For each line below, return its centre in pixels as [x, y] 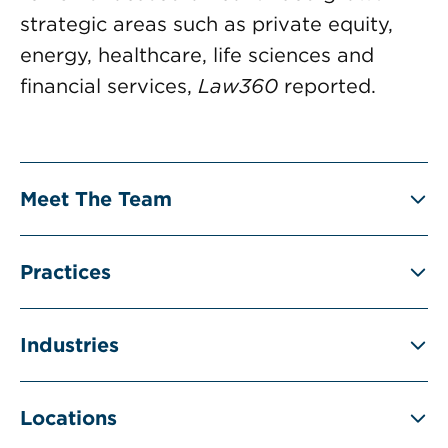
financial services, [109, 86]
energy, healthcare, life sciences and [197, 55]
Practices [65, 272]
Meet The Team [96, 199]
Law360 [238, 86]
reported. [327, 86]
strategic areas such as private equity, [206, 24]
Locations [68, 418]
